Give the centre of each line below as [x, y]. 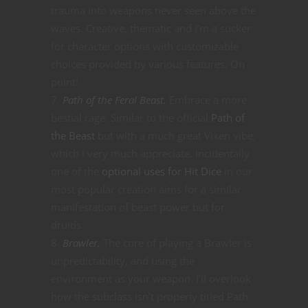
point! [65, 82]
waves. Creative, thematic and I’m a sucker [151, 29]
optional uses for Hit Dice [162, 172]
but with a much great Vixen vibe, [175, 136]
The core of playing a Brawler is [176, 243]
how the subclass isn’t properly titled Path [150, 297]
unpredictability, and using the [123, 261]
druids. [67, 225]
